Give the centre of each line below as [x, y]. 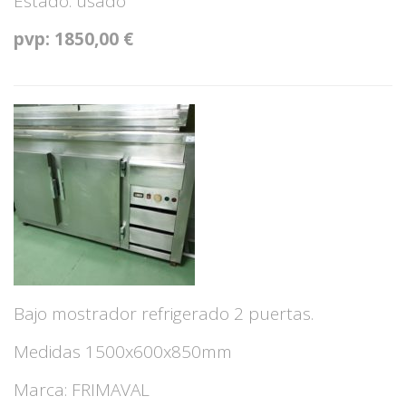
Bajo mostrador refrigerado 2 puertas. [164, 314]
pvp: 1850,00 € [73, 39]
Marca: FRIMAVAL [82, 390]
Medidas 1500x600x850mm [123, 352]
